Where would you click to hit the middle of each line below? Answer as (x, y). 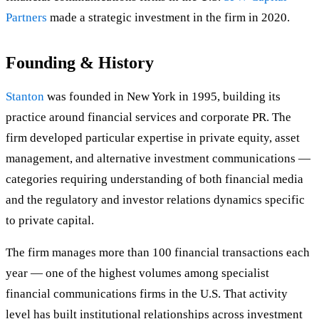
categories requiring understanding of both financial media (155, 179)
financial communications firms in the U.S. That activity (147, 294)
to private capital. (50, 221)
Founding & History (80, 63)
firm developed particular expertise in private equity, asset (153, 138)
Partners (26, 18)
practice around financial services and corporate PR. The (148, 117)
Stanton (25, 97)
